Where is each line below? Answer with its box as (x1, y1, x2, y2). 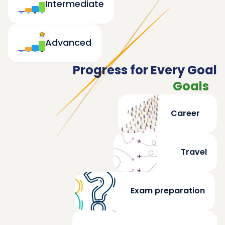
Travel (181, 146, 207, 158)
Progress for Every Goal (73, 61, 217, 78)
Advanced (45, 36, 91, 49)
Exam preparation (130, 185, 205, 197)
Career (171, 107, 200, 120)
